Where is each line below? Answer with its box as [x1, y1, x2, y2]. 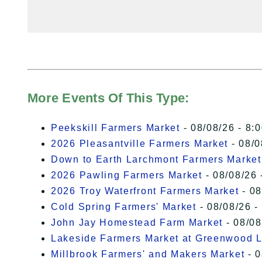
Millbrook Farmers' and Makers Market [51, 249, 245, 260]
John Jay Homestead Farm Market [51, 218, 223, 228]
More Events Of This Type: [27, 91, 189, 106]
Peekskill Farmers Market [51, 123, 180, 133]
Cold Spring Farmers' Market [51, 202, 196, 212]
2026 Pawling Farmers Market [51, 170, 202, 181]
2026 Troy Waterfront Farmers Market [51, 186, 239, 196]
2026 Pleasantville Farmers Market [51, 139, 229, 149]
